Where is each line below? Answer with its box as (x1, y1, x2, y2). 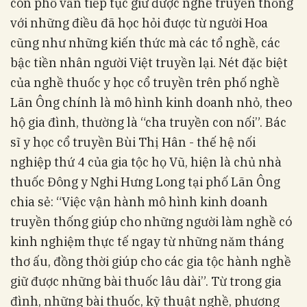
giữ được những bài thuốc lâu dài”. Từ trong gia (10, 273, 282, 289)
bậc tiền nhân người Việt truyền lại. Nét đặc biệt (10, 55, 288, 71)
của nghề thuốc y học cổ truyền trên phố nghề (10, 75, 280, 90)
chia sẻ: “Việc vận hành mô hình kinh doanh (10, 194, 268, 210)
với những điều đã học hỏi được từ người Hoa (10, 15, 268, 31)
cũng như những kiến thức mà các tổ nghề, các (10, 35, 280, 51)
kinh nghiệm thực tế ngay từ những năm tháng (10, 234, 284, 249)
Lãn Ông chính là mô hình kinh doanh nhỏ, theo (10, 95, 292, 110)
